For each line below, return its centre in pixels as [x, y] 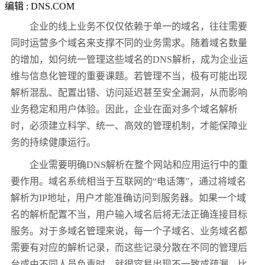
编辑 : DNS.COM [40, 7]
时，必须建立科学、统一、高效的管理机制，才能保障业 [129, 126]
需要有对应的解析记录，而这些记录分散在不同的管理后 [129, 248]
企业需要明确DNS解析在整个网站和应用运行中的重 [129, 165]
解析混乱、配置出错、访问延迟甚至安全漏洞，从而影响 [129, 93]
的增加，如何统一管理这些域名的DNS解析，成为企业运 [129, 60]
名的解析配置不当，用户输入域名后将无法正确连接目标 [129, 215]
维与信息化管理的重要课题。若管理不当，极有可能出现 [129, 76]
